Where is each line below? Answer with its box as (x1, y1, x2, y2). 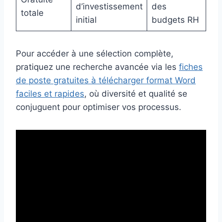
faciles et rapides (16, 89, 84, 99)
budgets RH (151, 15, 199, 25)
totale (20, 8, 44, 18)
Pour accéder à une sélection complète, (16, 49, 173, 59)
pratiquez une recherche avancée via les (16, 62, 179, 72)
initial (75, 15, 97, 25)
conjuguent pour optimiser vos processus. (16, 102, 181, 112)
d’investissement (75, 1, 143, 12)
